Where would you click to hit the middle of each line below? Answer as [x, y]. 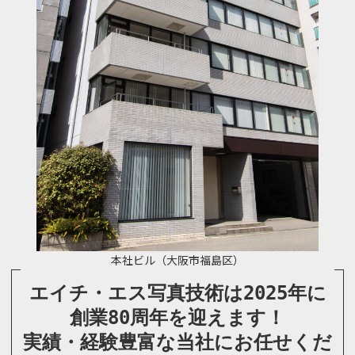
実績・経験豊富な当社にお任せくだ [177, 342]
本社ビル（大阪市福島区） [177, 260]
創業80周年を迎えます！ [177, 317]
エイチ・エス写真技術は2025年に [177, 293]
